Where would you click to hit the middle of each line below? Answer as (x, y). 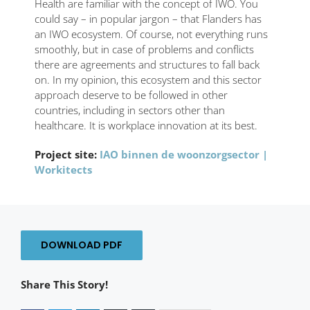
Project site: (67, 154)
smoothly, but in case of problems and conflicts (144, 49)
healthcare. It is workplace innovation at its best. (146, 125)
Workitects (63, 169)
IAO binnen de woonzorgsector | (184, 154)
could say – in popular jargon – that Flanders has (148, 18)
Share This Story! (64, 284)
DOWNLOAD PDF (82, 245)
